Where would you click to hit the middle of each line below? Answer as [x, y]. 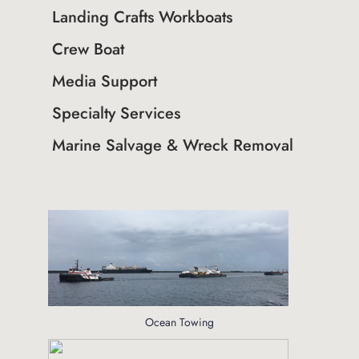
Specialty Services [116, 113]
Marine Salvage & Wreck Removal [172, 145]
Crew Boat [88, 49]
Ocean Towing [179, 322]
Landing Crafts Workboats [142, 17]
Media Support [104, 81]
